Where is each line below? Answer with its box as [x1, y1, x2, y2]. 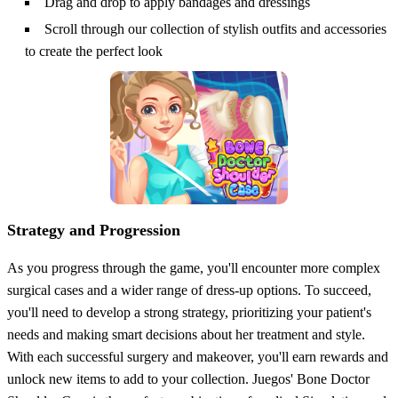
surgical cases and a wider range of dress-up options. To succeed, [7, 283, 371, 298]
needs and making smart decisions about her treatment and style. [7, 327, 365, 343]
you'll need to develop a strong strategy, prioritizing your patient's [7, 305, 371, 321]
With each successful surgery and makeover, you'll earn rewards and [7, 349, 388, 365]
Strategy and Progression [7, 221, 180, 240]
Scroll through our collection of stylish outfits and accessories [44, 21, 386, 37]
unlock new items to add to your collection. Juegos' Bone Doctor [7, 371, 370, 387]
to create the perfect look [25, 44, 163, 60]
